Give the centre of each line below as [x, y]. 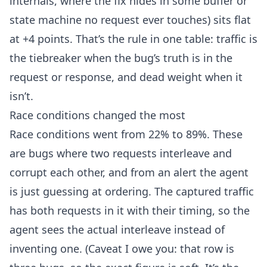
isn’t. [21, 96]
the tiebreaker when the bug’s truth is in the [121, 58]
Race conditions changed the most [97, 115]
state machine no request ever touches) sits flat [130, 19]
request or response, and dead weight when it [126, 77]
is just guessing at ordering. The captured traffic [132, 191]
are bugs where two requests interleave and [121, 153]
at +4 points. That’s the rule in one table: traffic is [133, 38]
